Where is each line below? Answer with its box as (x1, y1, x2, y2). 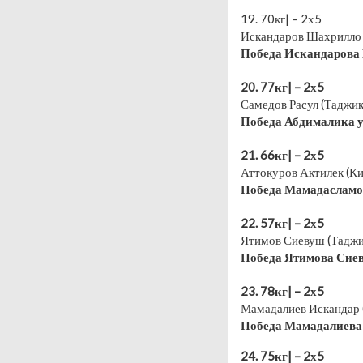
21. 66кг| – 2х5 (241, 147, 324, 162)
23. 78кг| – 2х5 (241, 283, 324, 298)
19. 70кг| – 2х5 (241, 11, 322, 26)
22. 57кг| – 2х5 (241, 215, 324, 230)
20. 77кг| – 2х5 (241, 79, 324, 94)
